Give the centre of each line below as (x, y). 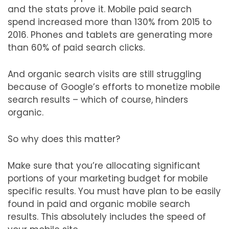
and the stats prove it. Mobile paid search (100, 9)
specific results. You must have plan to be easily (114, 191)
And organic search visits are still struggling (105, 74)
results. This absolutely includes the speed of (107, 217)
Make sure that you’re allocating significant (104, 166)
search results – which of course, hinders (98, 100)
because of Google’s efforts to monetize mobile (114, 87)
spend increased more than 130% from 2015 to (110, 22)
